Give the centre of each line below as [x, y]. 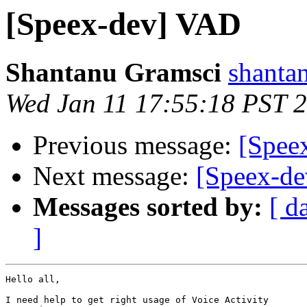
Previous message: [136, 145]
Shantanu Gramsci [113, 73]
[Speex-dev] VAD [123, 24]
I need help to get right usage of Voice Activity [137, 300]
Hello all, [33, 280]
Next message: [114, 176]
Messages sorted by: [148, 207]
